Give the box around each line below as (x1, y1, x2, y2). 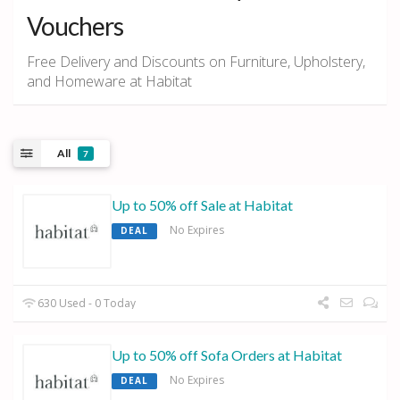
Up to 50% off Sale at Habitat (112, 196, 293, 214)
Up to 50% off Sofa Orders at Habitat (112, 346, 342, 364)
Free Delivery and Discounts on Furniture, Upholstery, (27, 51, 365, 71)
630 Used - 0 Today (35, 296, 137, 312)
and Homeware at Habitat (27, 71, 192, 91)
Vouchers (27, 10, 123, 41)
